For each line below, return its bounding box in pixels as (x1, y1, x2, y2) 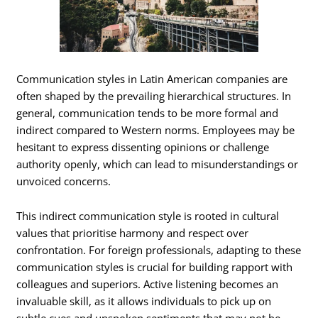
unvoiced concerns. (16, 173, 111, 188)
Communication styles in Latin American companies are (16, 71, 288, 86)
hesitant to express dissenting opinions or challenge (16, 139, 270, 154)
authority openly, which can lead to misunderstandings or (16, 156, 299, 171)
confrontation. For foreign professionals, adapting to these (16, 243, 302, 258)
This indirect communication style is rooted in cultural (16, 209, 280, 224)
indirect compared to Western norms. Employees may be (16, 122, 295, 137)
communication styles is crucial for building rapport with (16, 260, 293, 275)
